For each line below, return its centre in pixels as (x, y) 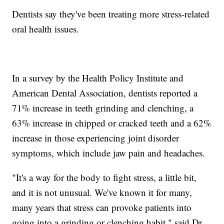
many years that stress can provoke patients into (102, 207)
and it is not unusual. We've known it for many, (102, 192)
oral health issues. (47, 28)
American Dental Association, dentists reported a (105, 92)
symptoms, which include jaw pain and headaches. (110, 152)
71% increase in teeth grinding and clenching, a (103, 107)
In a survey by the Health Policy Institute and (98, 77)
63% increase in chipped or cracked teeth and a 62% (112, 122)
